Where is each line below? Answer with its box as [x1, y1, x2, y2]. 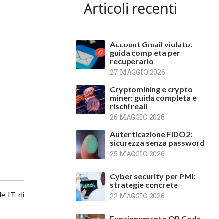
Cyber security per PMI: [110, 172, 196, 181]
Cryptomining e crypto [110, 85, 193, 94]
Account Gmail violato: [110, 40, 192, 49]
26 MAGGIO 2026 [110, 112, 165, 122]
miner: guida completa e [110, 93, 197, 102]
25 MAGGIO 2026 [110, 149, 165, 158]
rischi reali [110, 101, 147, 110]
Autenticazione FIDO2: [110, 130, 192, 139]
